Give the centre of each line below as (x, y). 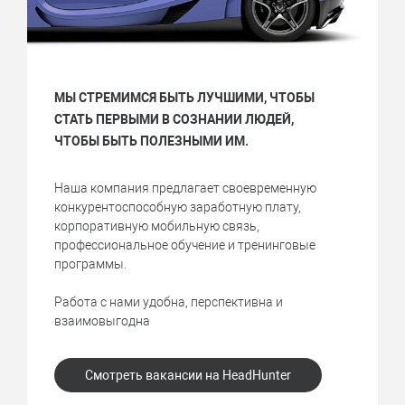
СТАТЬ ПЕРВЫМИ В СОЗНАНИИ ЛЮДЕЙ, (174, 120)
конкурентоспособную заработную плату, (178, 207)
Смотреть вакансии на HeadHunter (188, 376)
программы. (90, 264)
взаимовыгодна (102, 321)
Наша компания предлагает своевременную (185, 188)
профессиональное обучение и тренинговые (185, 245)
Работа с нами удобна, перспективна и (169, 302)
